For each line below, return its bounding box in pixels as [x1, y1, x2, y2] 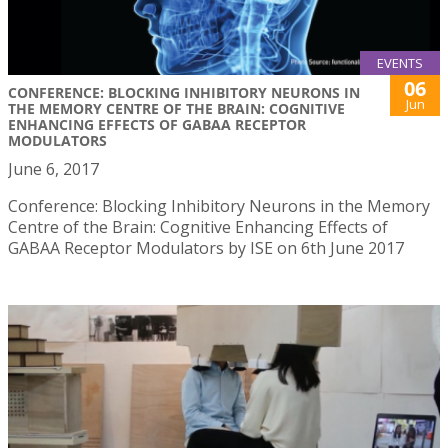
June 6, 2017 [8, 158, 99, 181]
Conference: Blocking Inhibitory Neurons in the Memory [8, 195, 430, 218]
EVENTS [377, 54, 423, 73]
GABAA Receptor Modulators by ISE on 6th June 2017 [8, 237, 404, 260]
